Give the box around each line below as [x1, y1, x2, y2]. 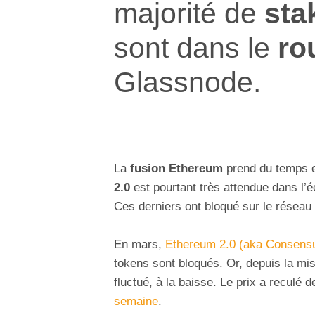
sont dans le [114, 30, 278, 64]
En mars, [114, 238, 165, 252]
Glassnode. [114, 65, 261, 98]
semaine [114, 295, 158, 309]
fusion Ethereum [130, 162, 223, 176]
